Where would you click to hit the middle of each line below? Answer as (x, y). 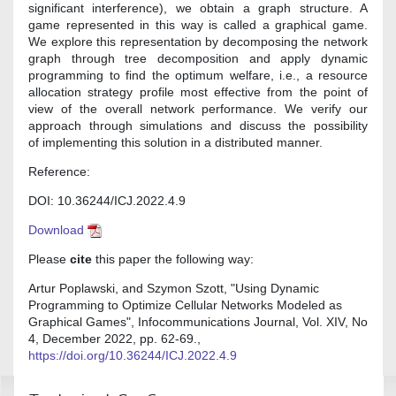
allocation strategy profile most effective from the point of (198, 91)
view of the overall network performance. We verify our (198, 108)
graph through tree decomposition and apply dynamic (198, 58)
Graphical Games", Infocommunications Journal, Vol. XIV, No (198, 321)
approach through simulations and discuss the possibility (198, 125)
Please (49, 259)
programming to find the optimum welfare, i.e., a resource (198, 75)
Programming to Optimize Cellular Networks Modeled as (185, 305)
